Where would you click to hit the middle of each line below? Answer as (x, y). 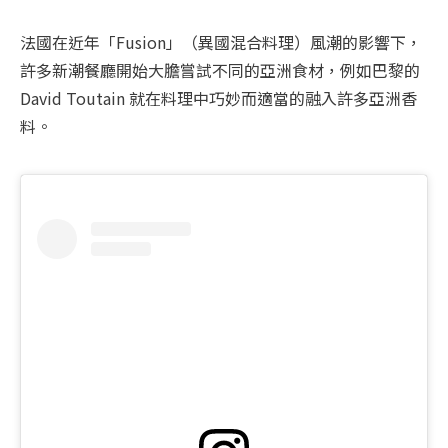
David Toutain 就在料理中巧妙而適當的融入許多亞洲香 (218, 97)
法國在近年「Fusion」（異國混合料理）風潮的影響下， (221, 41)
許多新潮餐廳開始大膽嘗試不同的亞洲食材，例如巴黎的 (220, 69)
